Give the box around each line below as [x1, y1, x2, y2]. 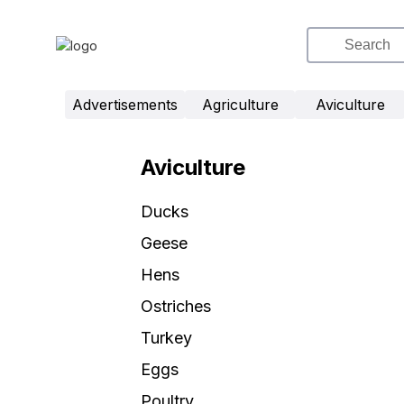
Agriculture [201, 96, 279, 114]
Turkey [141, 328, 192, 347]
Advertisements [72, 96, 178, 114]
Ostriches [141, 297, 211, 316]
